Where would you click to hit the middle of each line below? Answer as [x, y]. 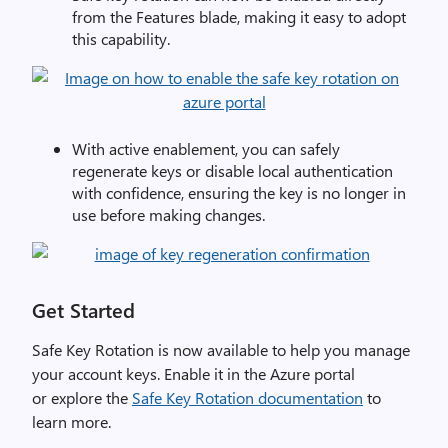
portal [334, 373]
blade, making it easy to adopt [300, 16]
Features [165, 16]
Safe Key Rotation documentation [247, 397]
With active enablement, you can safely [206, 148]
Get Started [83, 309]
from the [104, 16]
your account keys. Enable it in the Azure [173, 373]
